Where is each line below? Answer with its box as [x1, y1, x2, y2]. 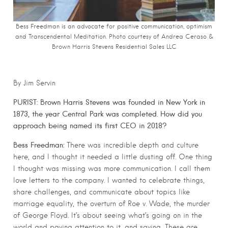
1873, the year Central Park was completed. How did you [13, 109, 202, 119]
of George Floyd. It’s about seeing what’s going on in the [13, 211, 202, 220]
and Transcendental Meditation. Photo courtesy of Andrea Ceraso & [15, 33, 213, 41]
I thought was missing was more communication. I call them [13, 164, 210, 173]
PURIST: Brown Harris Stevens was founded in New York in [13, 98, 205, 107]
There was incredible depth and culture [64, 141, 198, 150]
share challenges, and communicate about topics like [13, 188, 190, 196]
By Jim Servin [13, 79, 55, 88]
